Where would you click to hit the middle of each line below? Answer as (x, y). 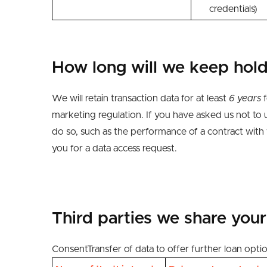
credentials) (233, 9)
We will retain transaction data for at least (139, 98)
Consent (69, 249)
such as (96, 132)
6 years (244, 98)
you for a (72, 148)
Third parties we (118, 219)
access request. (145, 148)
